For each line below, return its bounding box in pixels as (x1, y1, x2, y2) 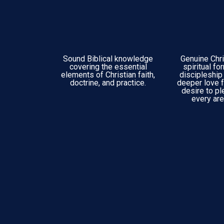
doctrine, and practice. (70, 78, 146, 87)
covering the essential (69, 62, 147, 71)
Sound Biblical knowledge (63, 54, 153, 63)
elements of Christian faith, (61, 70, 155, 79)
